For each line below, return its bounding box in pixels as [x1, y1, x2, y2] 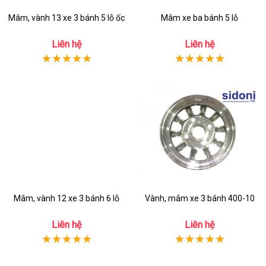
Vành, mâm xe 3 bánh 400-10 [144, 194, 255, 203]
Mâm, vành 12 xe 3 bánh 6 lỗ [14, 194, 119, 203]
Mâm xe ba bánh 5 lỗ [161, 13, 238, 23]
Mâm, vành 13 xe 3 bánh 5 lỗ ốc [8, 13, 125, 23]
